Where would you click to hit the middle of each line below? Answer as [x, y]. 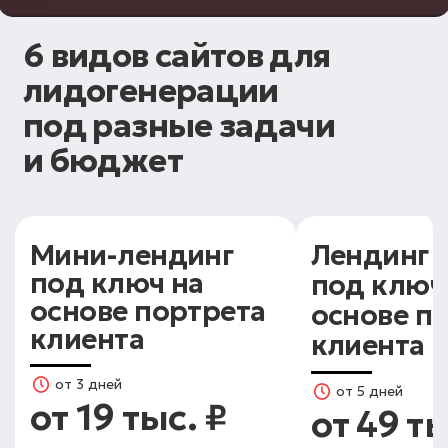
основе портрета [148, 312]
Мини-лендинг [132, 256]
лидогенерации [151, 91]
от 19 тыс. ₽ [128, 418]
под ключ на [117, 284]
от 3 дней [88, 384]
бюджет [116, 161]
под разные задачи [179, 126]
